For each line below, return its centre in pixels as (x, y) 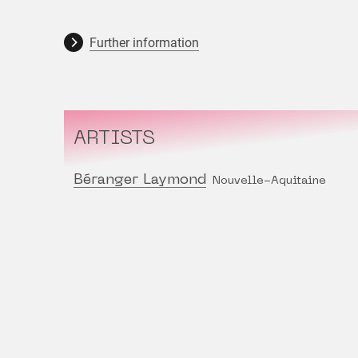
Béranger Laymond (140, 181)
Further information (144, 43)
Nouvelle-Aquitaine (269, 181)
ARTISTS (114, 139)
